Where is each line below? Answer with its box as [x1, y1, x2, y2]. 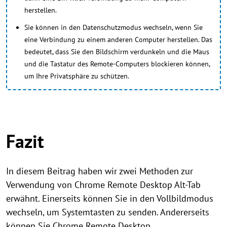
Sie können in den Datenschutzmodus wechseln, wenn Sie [24, 22, 203, 32]
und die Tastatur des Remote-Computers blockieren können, [24, 59, 210, 68]
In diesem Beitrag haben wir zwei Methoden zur [6, 165, 193, 177]
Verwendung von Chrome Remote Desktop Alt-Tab [6, 178, 201, 191]
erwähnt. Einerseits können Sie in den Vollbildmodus [6, 192, 213, 204]
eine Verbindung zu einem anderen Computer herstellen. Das [24, 34, 212, 44]
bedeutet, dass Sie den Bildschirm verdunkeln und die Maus [24, 47, 209, 56]
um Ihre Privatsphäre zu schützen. [24, 71, 129, 81]
